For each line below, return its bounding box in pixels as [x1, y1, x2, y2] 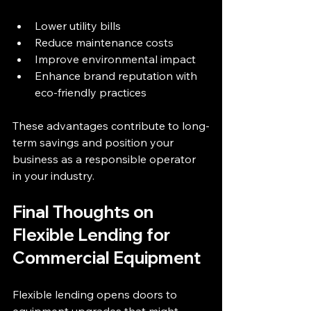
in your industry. [12, 168, 94, 183]
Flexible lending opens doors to [12, 287, 180, 301]
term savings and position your [12, 135, 176, 149]
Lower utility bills [35, 18, 126, 33]
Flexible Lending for [12, 224, 174, 245]
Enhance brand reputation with [35, 68, 200, 83]
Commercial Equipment [12, 246, 201, 268]
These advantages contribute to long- [12, 118, 210, 133]
